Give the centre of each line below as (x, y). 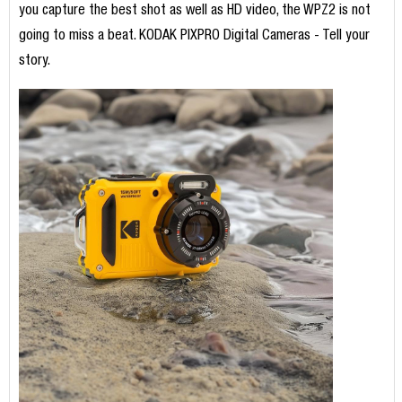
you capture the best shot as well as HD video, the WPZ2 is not (194, 12)
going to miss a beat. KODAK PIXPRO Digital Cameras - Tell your (194, 37)
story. (34, 62)
